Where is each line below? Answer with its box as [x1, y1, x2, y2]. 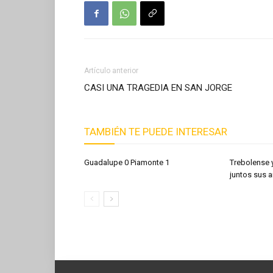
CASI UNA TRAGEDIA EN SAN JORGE [84, 82, 232, 93]
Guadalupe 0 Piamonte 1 [84, 158, 169, 167]
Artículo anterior [84, 66, 138, 75]
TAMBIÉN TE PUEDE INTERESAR [84, 126, 227, 138]
